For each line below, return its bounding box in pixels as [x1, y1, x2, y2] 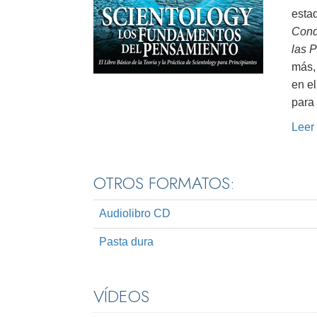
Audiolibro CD [99, 207, 171, 220]
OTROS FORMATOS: [93, 171, 235, 196]
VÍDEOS [93, 284, 149, 309]
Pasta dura [99, 236, 154, 248]
